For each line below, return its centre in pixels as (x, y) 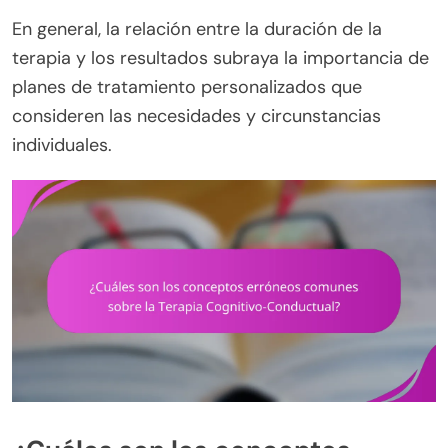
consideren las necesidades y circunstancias (196, 115)
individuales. (62, 144)
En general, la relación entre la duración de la (197, 28)
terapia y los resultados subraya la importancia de (220, 57)
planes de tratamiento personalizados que (187, 86)
